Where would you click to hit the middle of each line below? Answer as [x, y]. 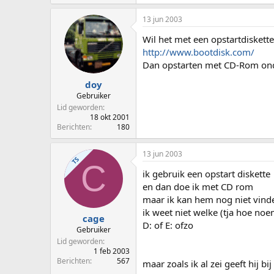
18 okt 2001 [110, 117]
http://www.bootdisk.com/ [198, 52]
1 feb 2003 [112, 251]
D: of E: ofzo [168, 225]
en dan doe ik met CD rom [198, 186]
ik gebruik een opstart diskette [206, 173]
